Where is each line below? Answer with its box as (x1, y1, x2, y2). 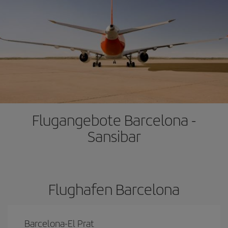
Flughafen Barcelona (48, 178, 180, 199)
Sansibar (87, 125, 141, 147)
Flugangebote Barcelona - (32, 109, 196, 130)
